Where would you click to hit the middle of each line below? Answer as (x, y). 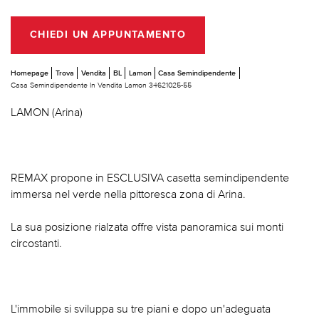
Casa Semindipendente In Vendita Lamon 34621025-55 (101, 84)
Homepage (30, 72)
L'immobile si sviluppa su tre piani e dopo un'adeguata (141, 308)
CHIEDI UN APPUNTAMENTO (108, 35)
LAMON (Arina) (47, 111)
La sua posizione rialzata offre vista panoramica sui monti (147, 226)
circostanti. (36, 242)
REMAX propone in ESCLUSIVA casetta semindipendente (150, 177)
